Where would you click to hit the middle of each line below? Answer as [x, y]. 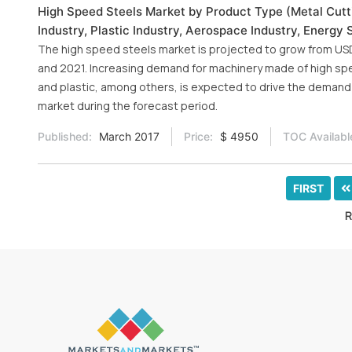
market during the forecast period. [128, 106]
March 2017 [128, 136]
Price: [198, 136]
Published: [65, 136]
